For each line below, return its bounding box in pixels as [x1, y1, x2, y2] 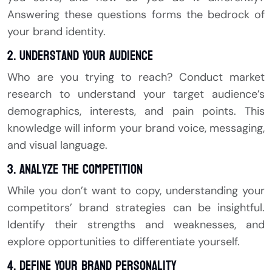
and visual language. [7, 138, 107, 153]
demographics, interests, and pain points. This [7, 104, 265, 119]
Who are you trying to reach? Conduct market [7, 70, 265, 85]
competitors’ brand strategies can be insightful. [7, 200, 265, 216]
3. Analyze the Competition [7, 157, 143, 182]
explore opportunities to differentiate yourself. [7, 234, 240, 250]
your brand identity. [7, 24, 106, 39]
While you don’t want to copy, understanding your [7, 183, 265, 199]
